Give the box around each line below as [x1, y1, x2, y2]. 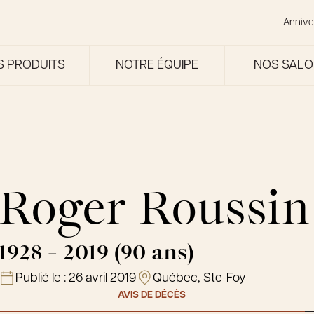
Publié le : [15, 272, 69, 285]
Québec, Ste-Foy [152, 272, 246, 285]
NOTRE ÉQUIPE [115, 59, 198, 72]
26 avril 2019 [68, 272, 136, 285]
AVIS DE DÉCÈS [117, 290, 186, 301]
